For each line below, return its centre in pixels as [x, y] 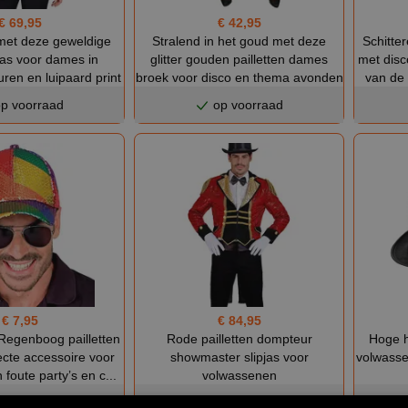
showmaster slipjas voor [239, 357]
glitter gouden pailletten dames [239, 59]
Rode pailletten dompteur [239, 338]
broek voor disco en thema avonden [239, 77]
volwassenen [239, 375]
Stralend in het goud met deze [239, 41]
